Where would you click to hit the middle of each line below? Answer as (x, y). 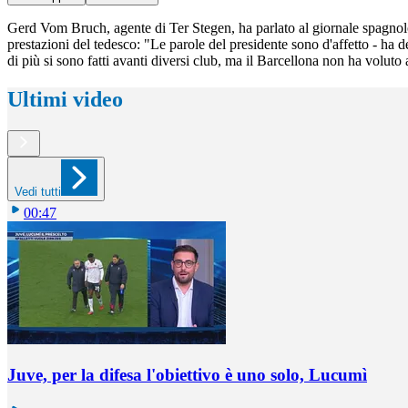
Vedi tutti (38, 191)
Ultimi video (65, 100)
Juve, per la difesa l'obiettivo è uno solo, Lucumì (187, 374)
